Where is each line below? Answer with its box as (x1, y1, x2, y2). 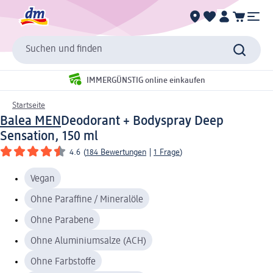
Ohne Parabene (30, 215, 94, 225)
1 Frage (154, 147, 180, 157)
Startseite (12, 101, 45, 110)
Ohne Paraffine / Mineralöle (30, 194, 143, 205)
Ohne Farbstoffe (30, 257, 96, 267)
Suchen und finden (26, 44, 102, 55)
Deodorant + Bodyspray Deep (61, 114, 224, 128)
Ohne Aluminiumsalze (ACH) (30, 236, 146, 246)
